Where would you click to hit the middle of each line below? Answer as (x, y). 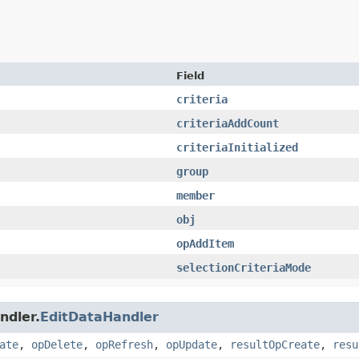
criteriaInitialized (237, 147)
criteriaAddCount (228, 123)
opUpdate (192, 344)
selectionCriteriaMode (244, 267)
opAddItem (205, 243)
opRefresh (124, 344)
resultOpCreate (275, 344)
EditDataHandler (99, 317)
